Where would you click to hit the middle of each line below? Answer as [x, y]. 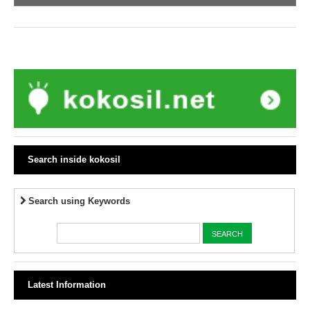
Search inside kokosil [74, 159]
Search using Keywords [78, 201]
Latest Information [67, 285]
